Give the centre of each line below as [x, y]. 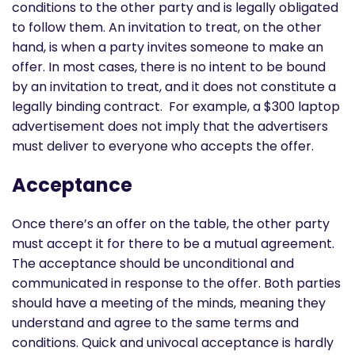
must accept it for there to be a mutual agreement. [173, 243]
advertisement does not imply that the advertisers [170, 127]
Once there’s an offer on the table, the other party [171, 223]
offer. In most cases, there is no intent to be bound [169, 67]
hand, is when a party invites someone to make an [168, 48]
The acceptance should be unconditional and [153, 263]
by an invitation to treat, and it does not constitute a [174, 87]
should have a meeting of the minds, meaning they [169, 303]
